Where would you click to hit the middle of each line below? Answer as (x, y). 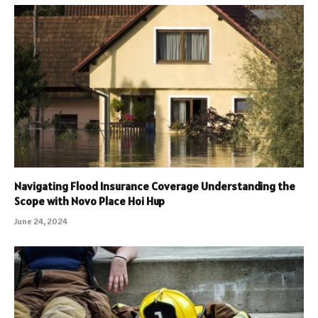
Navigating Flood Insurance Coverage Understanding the (155, 186)
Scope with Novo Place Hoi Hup (89, 201)
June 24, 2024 (41, 221)
